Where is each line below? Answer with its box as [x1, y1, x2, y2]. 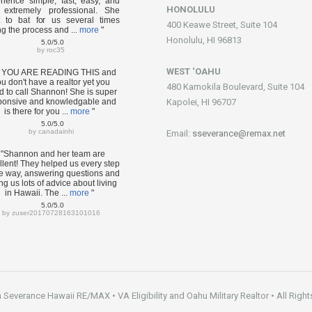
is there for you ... [3, 107, 70, 117]
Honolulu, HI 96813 [166, 35, 242, 46]
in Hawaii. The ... [4, 188, 70, 198]
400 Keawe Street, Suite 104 [166, 19, 277, 31]
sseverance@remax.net [192, 128, 286, 139]
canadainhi [38, 127, 74, 136]
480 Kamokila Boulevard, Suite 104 [166, 81, 304, 93]
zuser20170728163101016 [11, 209, 100, 217]
